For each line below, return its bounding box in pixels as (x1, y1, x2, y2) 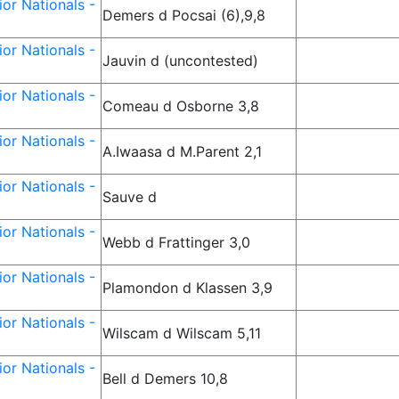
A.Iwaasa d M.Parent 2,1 (102, 142, 263, 160)
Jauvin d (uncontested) (102, 52, 259, 69)
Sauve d (102, 188, 158, 206)
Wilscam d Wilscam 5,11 (102, 324, 262, 342)
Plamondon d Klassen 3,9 (102, 279, 273, 297)
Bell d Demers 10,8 (102, 370, 229, 387)
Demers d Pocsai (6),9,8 (102, 6, 266, 24)
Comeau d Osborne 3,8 (102, 97, 260, 115)
